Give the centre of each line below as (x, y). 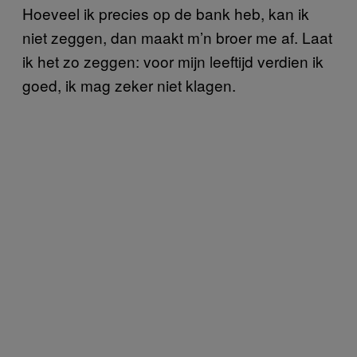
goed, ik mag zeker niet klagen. (129, 84)
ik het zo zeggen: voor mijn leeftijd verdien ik (173, 61)
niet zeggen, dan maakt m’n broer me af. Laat (177, 37)
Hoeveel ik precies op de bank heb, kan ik (166, 13)
